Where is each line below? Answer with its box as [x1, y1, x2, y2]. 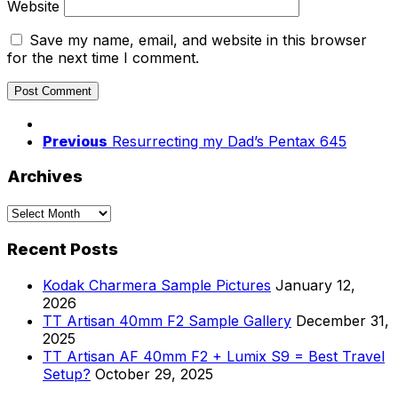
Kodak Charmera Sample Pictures [43, 275, 271, 294]
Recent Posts [7, 238, 118, 259]
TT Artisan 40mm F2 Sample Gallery [43, 311, 291, 330]
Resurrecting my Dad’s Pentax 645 [112, 131, 346, 150]
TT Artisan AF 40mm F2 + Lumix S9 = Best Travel [43, 346, 385, 365]
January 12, [275, 275, 355, 294]
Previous [43, 131, 107, 150]
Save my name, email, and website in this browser [29, 30, 367, 49]
